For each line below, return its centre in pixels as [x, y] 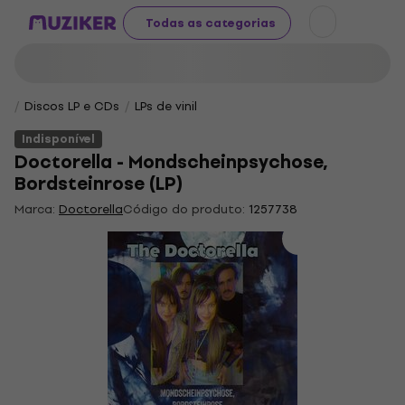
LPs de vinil [166, 106]
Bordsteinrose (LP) [99, 184]
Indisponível [58, 139]
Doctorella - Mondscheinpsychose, [171, 162]
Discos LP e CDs [72, 106]
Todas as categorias [211, 23]
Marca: [37, 209]
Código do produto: [184, 209]
